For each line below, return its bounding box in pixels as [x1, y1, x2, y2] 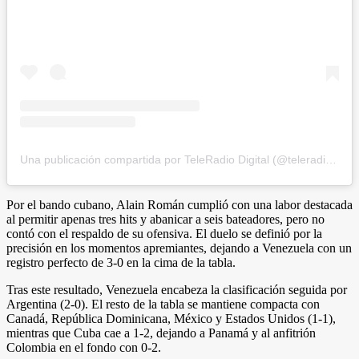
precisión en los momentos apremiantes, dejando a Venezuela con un [6, 241, 352, 256]
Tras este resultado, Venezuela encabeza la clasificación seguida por [6, 283, 347, 297]
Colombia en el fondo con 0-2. [6, 341, 161, 355]
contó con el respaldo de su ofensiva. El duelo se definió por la [6, 227, 322, 241]
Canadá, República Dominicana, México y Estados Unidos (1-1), [6, 312, 336, 326]
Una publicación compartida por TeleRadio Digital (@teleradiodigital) [325, 153, 337, 167]
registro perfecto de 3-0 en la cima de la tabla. [6, 256, 236, 270]
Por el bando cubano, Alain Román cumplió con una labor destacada [6, 198, 353, 212]
